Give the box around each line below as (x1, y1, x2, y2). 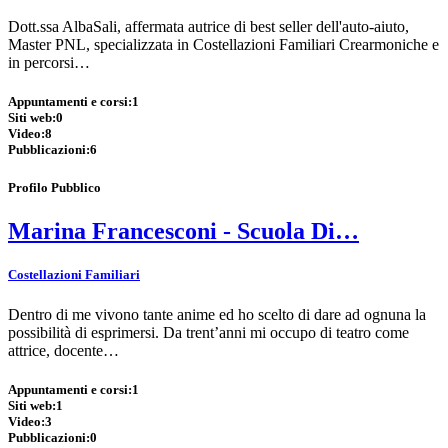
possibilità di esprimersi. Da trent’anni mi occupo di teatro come (8, 323, 409, 341)
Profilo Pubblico (8, 180, 101, 196)
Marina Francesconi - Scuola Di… (8, 218, 359, 245)
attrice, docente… (8, 341, 119, 359)
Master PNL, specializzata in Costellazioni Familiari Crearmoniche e (8, 35, 439, 53)
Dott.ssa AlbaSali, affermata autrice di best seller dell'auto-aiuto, (8, 17, 409, 35)
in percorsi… (8, 53, 90, 71)
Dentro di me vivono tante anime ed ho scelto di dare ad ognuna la (8, 305, 426, 323)
